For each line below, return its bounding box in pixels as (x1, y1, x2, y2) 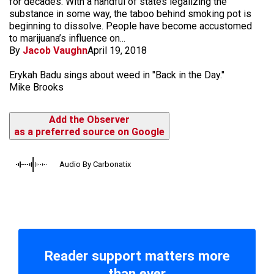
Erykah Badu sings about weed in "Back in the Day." (9, 69, 224, 81)
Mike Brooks (9, 81, 64, 93)
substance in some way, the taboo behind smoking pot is (9, 8, 251, 20)
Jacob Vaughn (23, 45, 87, 56)
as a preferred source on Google (14, 126, 165, 138)
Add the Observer (49, 114, 130, 125)
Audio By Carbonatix (59, 160, 131, 169)
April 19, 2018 (87, 45, 147, 56)
